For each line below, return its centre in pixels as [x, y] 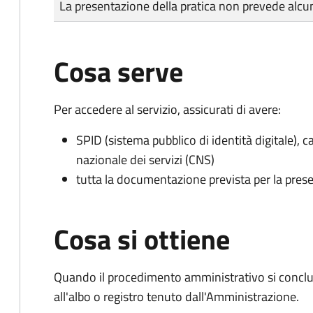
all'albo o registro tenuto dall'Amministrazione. [176, 297]
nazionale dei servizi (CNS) [145, 160]
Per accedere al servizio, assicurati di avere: [167, 109]
